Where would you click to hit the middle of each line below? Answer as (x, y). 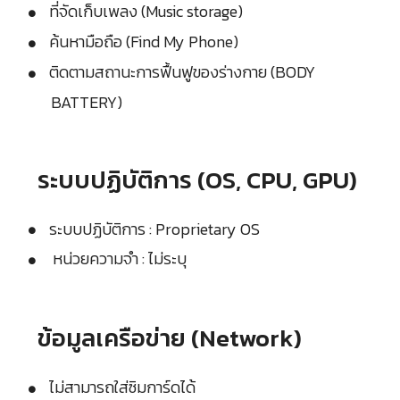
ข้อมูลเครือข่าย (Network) (170, 337)
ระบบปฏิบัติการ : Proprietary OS (154, 229)
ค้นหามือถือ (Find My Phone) (144, 42)
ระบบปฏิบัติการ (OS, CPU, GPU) (197, 179)
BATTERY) (87, 102)
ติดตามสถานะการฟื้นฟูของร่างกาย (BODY (182, 71)
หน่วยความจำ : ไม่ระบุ (118, 259)
